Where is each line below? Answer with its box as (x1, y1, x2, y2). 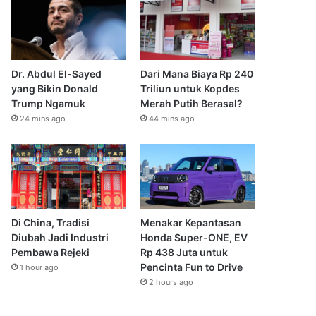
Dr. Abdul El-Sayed (11, 68, 102, 80)
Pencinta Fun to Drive (140, 260, 243, 273)
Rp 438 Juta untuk (140, 245, 228, 258)
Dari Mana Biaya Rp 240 (140, 68, 253, 80)
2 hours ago (148, 276, 193, 287)
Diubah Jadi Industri (11, 231, 109, 243)
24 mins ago (20, 114, 66, 124)
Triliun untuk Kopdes (140, 83, 240, 95)
